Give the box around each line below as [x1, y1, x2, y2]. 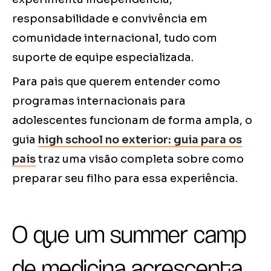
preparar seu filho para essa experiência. [12, 172, 238, 186]
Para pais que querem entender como [12, 75, 220, 89]
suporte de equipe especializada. [12, 51, 194, 65]
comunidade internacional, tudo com [12, 31, 217, 45]
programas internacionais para [12, 94, 186, 108]
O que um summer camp [12, 220, 246, 249]
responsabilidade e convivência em [12, 12, 207, 26]
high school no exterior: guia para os [38, 133, 242, 147]
